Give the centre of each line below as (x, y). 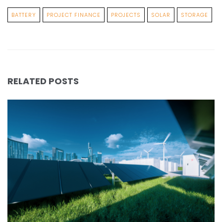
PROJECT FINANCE (74, 15)
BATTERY (24, 15)
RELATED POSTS (43, 81)
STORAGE (194, 15)
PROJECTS (126, 15)
